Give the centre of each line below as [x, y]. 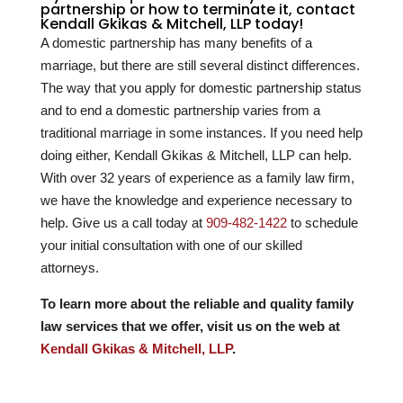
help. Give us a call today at [123, 223]
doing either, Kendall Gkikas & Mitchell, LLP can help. [196, 156]
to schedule [322, 223]
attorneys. [69, 268]
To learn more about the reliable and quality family [197, 304]
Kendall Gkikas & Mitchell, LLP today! [171, 24]
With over [70, 178]
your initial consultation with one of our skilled [171, 246]
